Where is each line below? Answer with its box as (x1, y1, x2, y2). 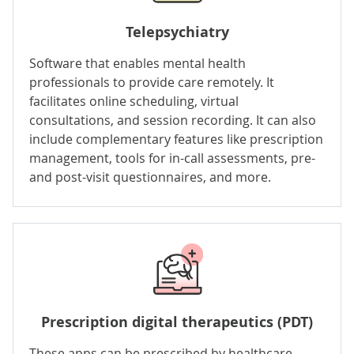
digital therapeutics (132, 311, 273, 332)
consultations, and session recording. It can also (29, 111, 316, 129)
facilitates (29, 92, 89, 110)
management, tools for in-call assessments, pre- (29, 149, 315, 167)
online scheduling (89, 92, 194, 110)
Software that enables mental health (29, 54, 246, 72)
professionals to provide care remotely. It (29, 73, 274, 91)
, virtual (194, 92, 239, 110)
